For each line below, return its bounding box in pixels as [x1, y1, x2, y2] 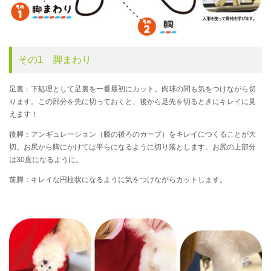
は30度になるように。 [9, 155, 83, 165]
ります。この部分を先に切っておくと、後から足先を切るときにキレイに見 [9, 97, 256, 106]
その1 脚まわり [18, 54, 91, 65]
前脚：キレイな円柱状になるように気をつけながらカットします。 [9, 175, 227, 184]
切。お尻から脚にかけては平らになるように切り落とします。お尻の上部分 [9, 143, 256, 152]
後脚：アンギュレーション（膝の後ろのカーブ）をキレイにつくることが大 [9, 130, 256, 139]
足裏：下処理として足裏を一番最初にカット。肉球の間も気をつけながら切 [9, 85, 256, 94]
